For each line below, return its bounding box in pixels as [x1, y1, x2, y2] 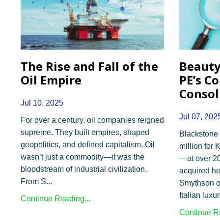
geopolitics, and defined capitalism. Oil [21, 140, 155, 149]
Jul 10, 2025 [21, 98, 63, 107]
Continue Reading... [21, 194, 90, 203]
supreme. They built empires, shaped [21, 128, 149, 137]
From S [21, 177, 46, 186]
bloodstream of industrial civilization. [21, 165, 147, 173]
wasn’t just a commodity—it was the [21, 152, 144, 161]
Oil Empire [21, 71, 82, 88]
